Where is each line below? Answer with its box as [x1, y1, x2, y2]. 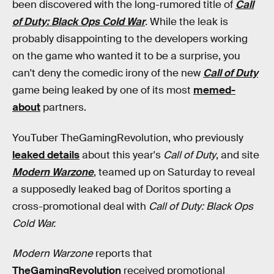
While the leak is [147, 15, 228, 28]
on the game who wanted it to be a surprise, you [12, 50, 240, 62]
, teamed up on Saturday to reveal [94, 165, 255, 179]
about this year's [80, 148, 163, 161]
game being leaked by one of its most [12, 84, 193, 97]
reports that [95, 247, 152, 261]
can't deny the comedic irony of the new [12, 67, 203, 80]
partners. [40, 101, 86, 114]
